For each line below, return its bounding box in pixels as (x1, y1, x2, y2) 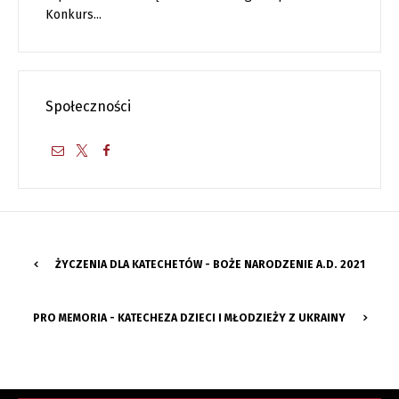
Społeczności (45, 97, 131, 115)
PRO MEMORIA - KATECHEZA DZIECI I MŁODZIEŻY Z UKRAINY (32, 311, 346, 324)
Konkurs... (45, 6, 102, 22)
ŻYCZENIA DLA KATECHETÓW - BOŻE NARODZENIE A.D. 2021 (55, 257, 365, 271)
